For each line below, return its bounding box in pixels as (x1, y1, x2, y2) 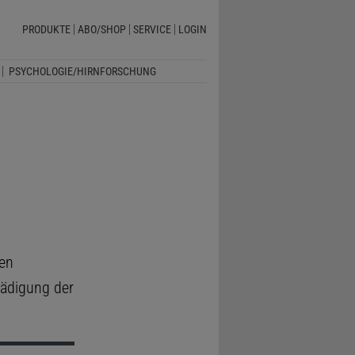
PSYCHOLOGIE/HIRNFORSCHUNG (8, 64, 156, 78)
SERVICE (132, 23, 171, 36)
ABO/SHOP (77, 23, 126, 36)
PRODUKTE (21, 23, 71, 36)
